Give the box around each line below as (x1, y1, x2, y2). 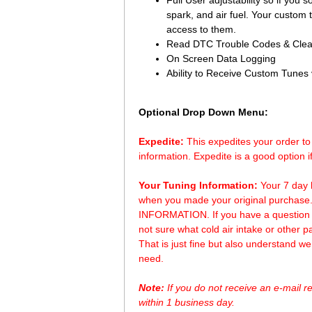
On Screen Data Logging (166, 53, 276, 64)
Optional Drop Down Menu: (139, 107, 268, 118)
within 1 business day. (139, 297, 235, 308)
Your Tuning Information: (139, 180, 258, 191)
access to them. (166, 24, 236, 35)
